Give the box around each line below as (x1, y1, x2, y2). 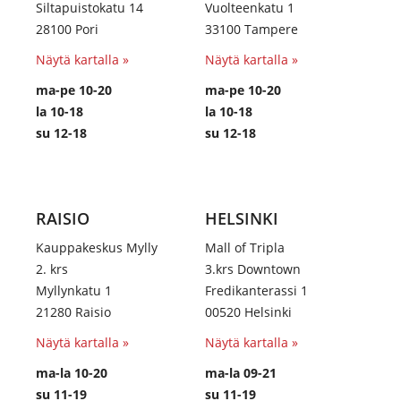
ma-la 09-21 (205, 364, 277, 381)
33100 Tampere (205, 21, 298, 38)
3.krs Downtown (205, 260, 301, 277)
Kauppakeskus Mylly (36, 239, 158, 256)
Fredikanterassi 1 (205, 282, 308, 299)
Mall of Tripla (205, 239, 285, 256)
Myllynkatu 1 (36, 282, 112, 299)
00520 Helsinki (205, 303, 292, 320)
